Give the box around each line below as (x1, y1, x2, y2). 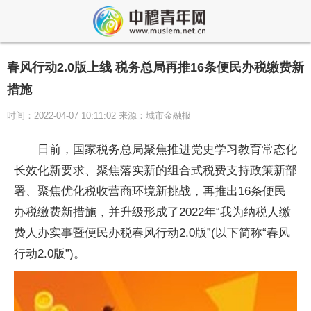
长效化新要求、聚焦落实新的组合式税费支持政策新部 (14, 164, 297, 177)
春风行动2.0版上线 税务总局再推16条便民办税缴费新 (7, 60, 304, 74)
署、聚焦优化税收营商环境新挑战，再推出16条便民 (14, 185, 286, 198)
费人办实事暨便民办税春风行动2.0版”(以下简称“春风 (14, 226, 290, 239)
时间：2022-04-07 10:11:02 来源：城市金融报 (7, 110, 191, 121)
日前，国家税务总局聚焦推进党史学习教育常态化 (37, 143, 297, 156)
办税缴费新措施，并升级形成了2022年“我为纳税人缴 (14, 205, 291, 219)
